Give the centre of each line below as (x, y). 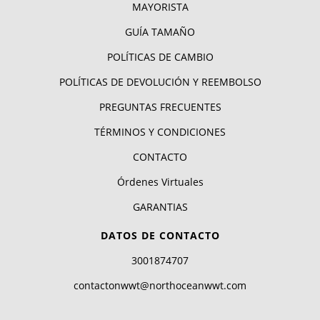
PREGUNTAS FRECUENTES (160, 106)
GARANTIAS (160, 206)
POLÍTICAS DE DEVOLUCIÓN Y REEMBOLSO (160, 81)
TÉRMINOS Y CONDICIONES (160, 131)
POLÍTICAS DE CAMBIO (160, 56)
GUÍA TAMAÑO (160, 31)
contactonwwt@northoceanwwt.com (160, 285)
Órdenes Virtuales (160, 181)
